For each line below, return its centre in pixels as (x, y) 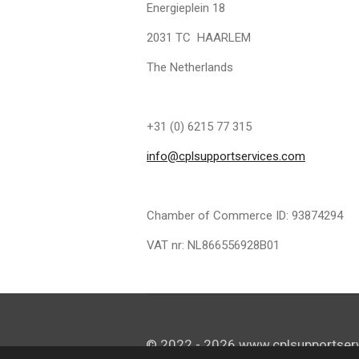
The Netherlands (190, 67)
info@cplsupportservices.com (226, 156)
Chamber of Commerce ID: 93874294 (245, 215)
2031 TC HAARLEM (199, 37)
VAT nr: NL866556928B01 (213, 245)
